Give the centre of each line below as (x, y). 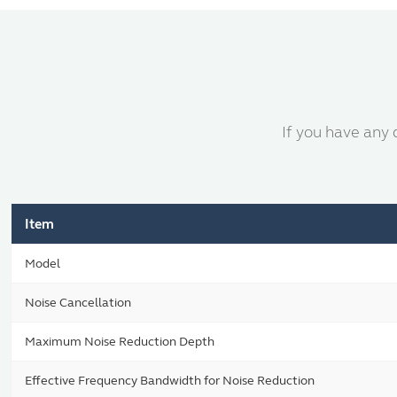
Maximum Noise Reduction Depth (120, 342)
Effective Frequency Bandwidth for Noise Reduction (170, 381)
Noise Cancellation (78, 303)
